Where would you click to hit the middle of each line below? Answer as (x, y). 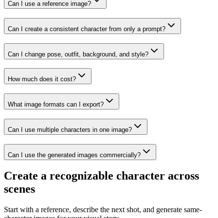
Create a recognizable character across (101, 176)
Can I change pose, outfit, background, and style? (78, 54)
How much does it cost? (42, 79)
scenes (19, 189)
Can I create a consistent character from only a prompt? (87, 29)
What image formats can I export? (56, 105)
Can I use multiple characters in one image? (70, 129)
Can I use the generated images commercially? (74, 155)
